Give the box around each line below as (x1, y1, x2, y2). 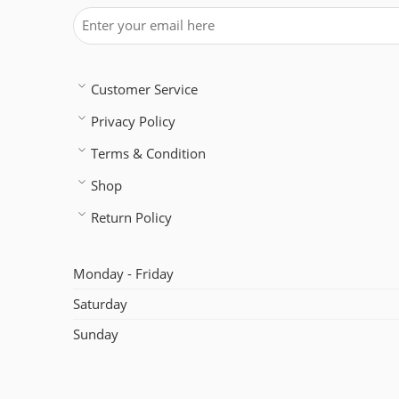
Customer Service (91, 80, 198, 98)
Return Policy (91, 208, 172, 226)
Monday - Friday (73, 265, 174, 282)
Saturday (73, 295, 127, 313)
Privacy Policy (91, 112, 175, 130)
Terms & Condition (91, 144, 206, 162)
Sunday (73, 325, 118, 343)
